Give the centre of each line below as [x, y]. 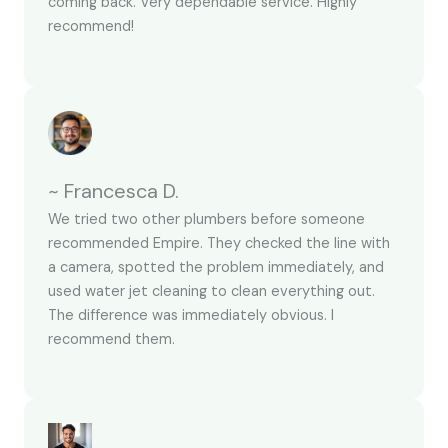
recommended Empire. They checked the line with [219, 243]
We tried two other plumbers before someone [206, 219]
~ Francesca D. [113, 190]
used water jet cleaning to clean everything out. [211, 291]
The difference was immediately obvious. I [191, 315]
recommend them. [111, 339]
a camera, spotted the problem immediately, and [216, 267]
